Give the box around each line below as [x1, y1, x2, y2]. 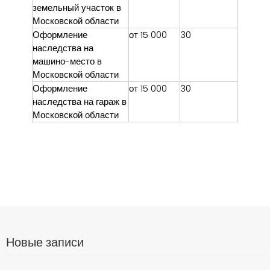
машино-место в [33, 54, 102, 67]
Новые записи [6, 233, 84, 251]
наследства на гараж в [33, 95, 127, 108]
